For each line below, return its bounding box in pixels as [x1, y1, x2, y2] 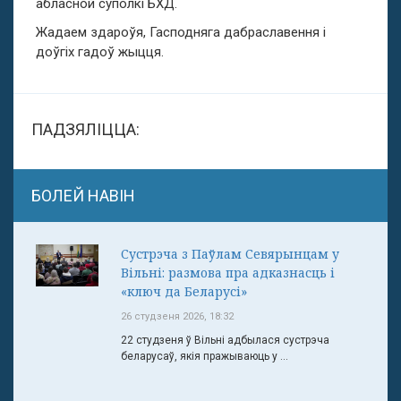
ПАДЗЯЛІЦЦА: [31, 120, 140, 140]
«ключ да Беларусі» [121, 283, 247, 301]
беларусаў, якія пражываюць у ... [121, 350, 288, 363]
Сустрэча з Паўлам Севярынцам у [121, 245, 339, 263]
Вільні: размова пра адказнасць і [121, 264, 335, 282]
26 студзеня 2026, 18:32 [121, 311, 234, 323]
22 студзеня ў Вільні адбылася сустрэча [121, 334, 329, 347]
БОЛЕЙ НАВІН [31, 186, 135, 206]
